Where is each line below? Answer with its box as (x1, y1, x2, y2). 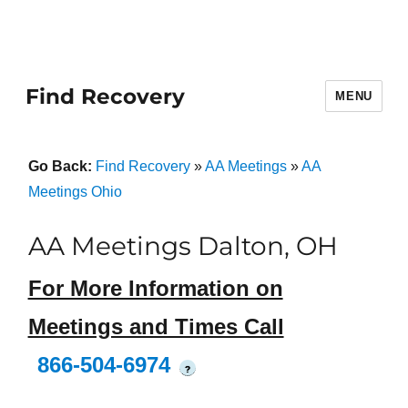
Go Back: (27, 158, 96, 174)
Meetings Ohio (27, 184, 122, 199)
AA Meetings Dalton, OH (27, 230, 338, 261)
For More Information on (27, 276, 283, 301)
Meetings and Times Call (27, 314, 284, 340)
